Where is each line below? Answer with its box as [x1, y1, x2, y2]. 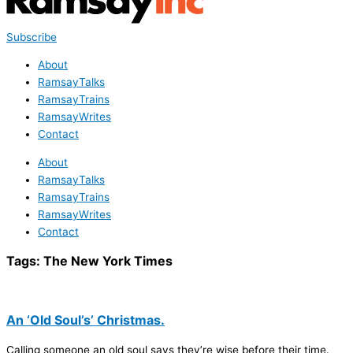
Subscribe [6, 30, 57, 43]
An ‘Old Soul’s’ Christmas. [6, 311, 165, 328]
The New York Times [43, 252, 173, 269]
